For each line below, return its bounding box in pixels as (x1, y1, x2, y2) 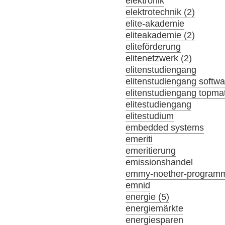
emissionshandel (126, 157, 193, 168)
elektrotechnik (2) (126, 7, 195, 18)
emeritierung (126, 146, 176, 156)
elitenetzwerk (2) (126, 53, 192, 64)
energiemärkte (126, 203, 184, 214)
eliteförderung (126, 42, 181, 52)
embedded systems (126, 123, 204, 133)
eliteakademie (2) (126, 30, 195, 41)
